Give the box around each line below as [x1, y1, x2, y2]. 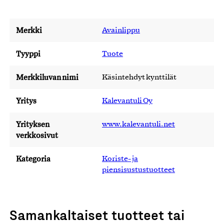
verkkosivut [16, 130, 58, 140]
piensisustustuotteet [102, 166, 175, 173]
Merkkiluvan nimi [16, 72, 78, 82]
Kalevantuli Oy [102, 97, 152, 104]
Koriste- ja [102, 155, 138, 162]
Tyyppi [16, 49, 40, 58]
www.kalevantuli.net [102, 121, 175, 128]
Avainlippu [102, 27, 140, 34]
